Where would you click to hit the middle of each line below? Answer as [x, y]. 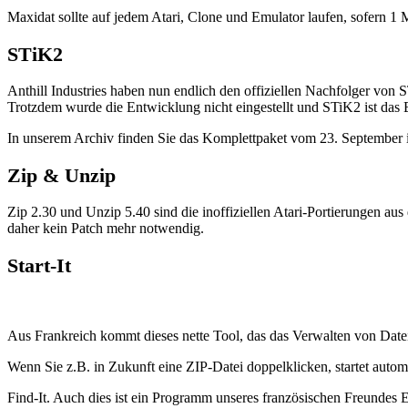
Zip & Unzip [61, 175]
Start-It [39, 265]
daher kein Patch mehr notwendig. [106, 229]
